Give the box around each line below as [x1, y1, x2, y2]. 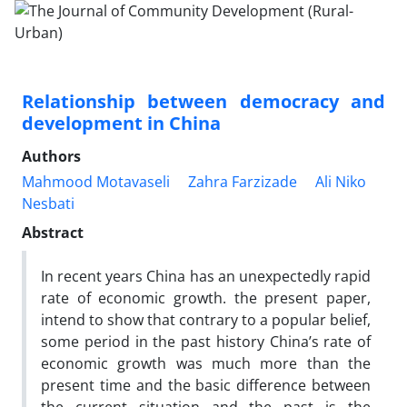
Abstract [22, 223, 84, 243]
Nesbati [22, 194, 74, 213]
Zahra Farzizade [188, 172, 297, 192]
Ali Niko [315, 172, 366, 192]
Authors [22, 146, 81, 166]
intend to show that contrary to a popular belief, [41, 310, 371, 330]
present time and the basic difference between [41, 375, 371, 395]
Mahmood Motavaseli [22, 172, 170, 192]
